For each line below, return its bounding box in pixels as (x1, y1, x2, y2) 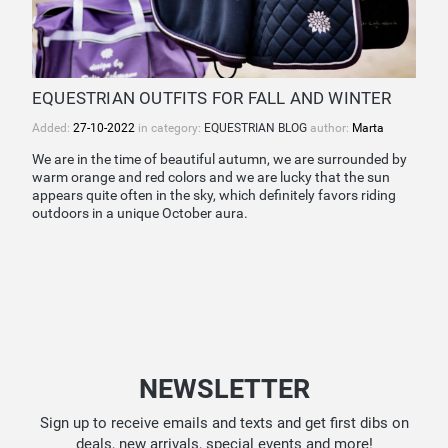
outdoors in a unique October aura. (32, 205, 248, 223)
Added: (32, 121, 73, 136)
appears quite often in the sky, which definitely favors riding (32, 187, 396, 205)
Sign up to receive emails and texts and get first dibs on (39, 413, 409, 432)
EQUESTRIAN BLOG (204, 121, 310, 136)
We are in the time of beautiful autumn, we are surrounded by (32, 151, 407, 169)
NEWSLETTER (138, 372, 310, 405)
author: (310, 121, 352, 136)
